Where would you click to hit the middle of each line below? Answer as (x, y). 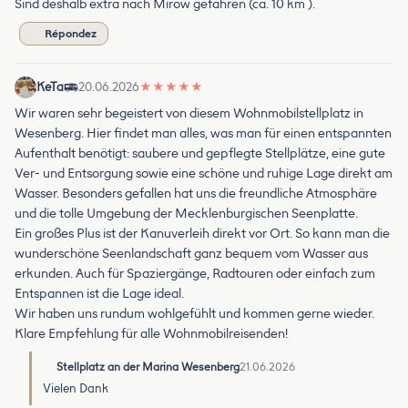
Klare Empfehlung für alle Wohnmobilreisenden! (151, 333)
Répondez (71, 33)
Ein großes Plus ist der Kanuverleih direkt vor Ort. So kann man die (202, 233)
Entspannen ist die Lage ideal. (99, 293)
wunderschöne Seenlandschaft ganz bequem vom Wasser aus (191, 253)
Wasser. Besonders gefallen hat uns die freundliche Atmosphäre (196, 193)
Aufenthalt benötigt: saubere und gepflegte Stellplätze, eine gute (200, 153)
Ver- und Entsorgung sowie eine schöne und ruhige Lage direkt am (204, 173)
